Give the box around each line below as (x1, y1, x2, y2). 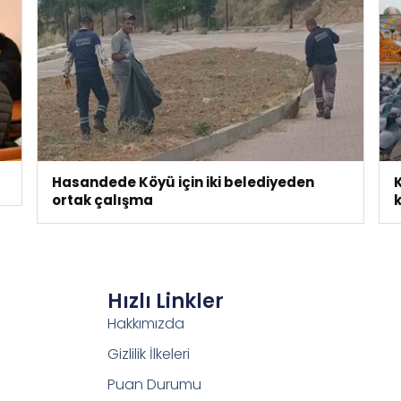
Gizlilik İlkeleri (107, 343, 190, 364)
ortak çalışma (52, 190, 154, 209)
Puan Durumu (107, 373, 201, 395)
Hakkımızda (107, 312, 184, 334)
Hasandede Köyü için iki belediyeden (52, 172, 315, 192)
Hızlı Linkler (107, 286, 224, 315)
